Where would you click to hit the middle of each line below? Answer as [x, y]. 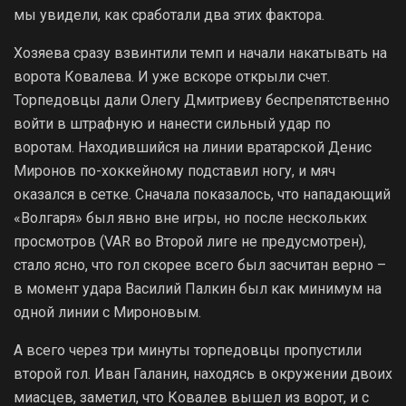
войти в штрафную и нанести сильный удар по [172, 123]
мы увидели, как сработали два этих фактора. [169, 14]
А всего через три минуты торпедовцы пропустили [188, 350]
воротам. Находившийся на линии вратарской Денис [193, 147]
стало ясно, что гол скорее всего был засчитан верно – [200, 265]
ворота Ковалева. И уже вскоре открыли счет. [172, 76]
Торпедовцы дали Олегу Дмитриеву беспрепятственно [202, 100]
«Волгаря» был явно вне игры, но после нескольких [190, 217]
